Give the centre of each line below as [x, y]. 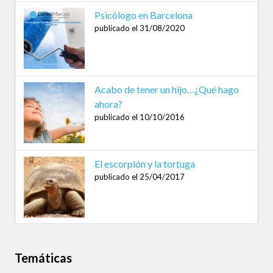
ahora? [108, 104]
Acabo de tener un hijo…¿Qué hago [166, 90]
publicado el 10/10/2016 [139, 117]
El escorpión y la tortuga [144, 163]
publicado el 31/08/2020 [139, 28]
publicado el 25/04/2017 [139, 176]
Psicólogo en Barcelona [143, 15]
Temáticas [43, 258]
